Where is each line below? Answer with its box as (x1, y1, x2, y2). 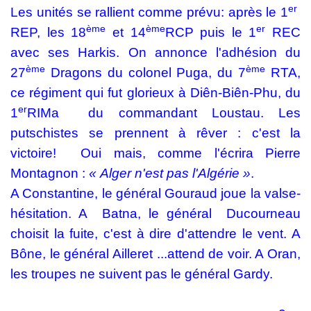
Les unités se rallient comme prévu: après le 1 (10, 5, 288, 19)
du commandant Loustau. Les (88, 106, 301, 120)
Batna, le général (102, 206, 212, 221)
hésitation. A (10, 206, 87, 221)
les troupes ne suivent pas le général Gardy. (10, 267, 276, 281)
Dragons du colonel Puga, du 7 (45, 65, 246, 80)
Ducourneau (226, 206, 301, 221)
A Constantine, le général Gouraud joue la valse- (10, 186, 301, 201)
